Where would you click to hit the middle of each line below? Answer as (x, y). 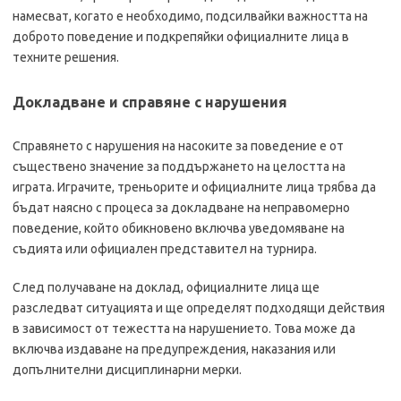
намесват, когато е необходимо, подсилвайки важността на (190, 16)
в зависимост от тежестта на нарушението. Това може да (184, 328)
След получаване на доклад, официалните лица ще (166, 287)
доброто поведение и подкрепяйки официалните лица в (181, 37)
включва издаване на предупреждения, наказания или (174, 349)
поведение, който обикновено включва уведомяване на (179, 228)
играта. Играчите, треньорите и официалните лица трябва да (194, 187)
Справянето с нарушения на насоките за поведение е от (178, 146)
